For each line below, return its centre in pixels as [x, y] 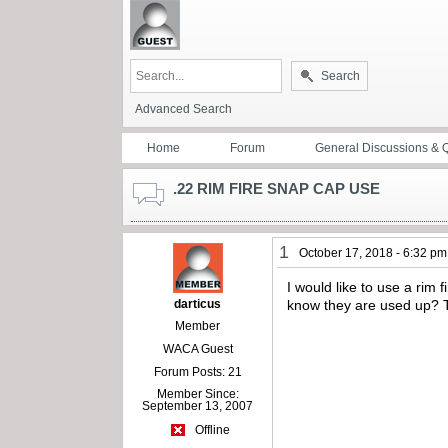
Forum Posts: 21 [197, 371]
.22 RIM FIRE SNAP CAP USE [276, 188]
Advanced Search [183, 108]
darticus [198, 303]
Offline [210, 430]
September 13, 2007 [198, 405]
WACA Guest [197, 348]
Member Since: [197, 393]
